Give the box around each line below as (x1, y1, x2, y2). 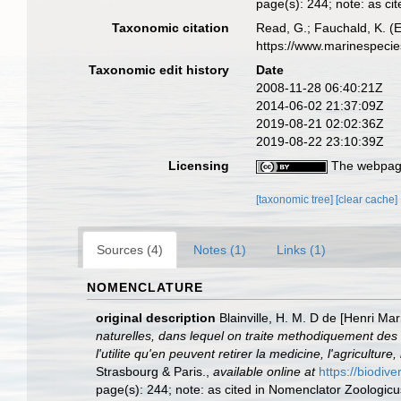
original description (96, 311, 216, 325)
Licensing (168, 158, 230, 173)
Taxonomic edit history (89, 63, 230, 77)
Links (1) (277, 243, 326, 257)
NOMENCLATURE (87, 280, 203, 294)
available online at (213, 364, 315, 379)
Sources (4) (97, 243, 163, 257)
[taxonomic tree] (256, 193, 337, 206)
